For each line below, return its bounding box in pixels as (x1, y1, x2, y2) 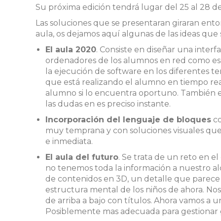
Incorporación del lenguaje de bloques (45, 115, 211, 124)
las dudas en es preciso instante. (45, 99, 171, 109)
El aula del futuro (45, 152, 118, 162)
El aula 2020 (45, 45, 96, 54)
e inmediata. (45, 137, 93, 146)
